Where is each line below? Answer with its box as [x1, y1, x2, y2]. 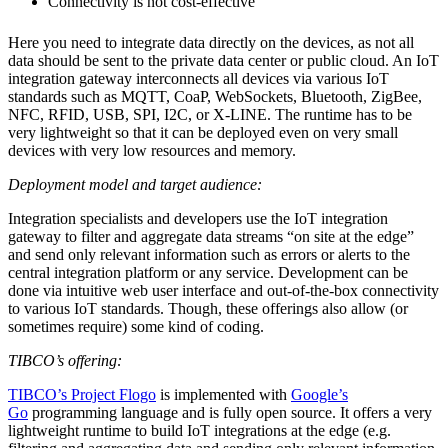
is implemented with [156, 386, 291, 404]
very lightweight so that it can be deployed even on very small [8, 124, 398, 142]
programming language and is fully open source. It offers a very [28, 404, 432, 422]
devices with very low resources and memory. [8, 142, 296, 160]
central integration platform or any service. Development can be [8, 264, 408, 282]
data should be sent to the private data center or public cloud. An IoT [8, 52, 439, 70]
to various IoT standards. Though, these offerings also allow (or [8, 300, 408, 318]
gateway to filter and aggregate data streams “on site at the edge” [8, 228, 414, 246]
